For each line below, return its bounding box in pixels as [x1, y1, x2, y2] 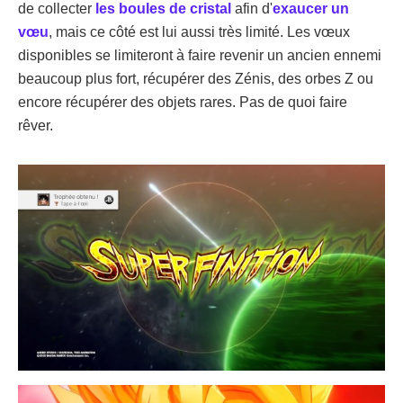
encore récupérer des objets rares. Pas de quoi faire [18, 94, 347, 110]
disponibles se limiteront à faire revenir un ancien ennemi [18, 47, 381, 63]
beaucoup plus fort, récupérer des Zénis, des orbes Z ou [18, 70, 373, 86]
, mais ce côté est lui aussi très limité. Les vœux [49, 23, 350, 40]
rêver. [18, 117, 53, 133]
